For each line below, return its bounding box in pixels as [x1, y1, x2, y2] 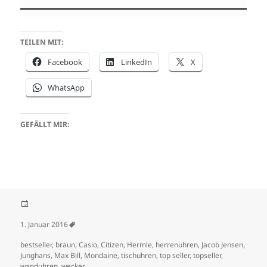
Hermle [127, 239, 153, 250]
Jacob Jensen [201, 239, 244, 250]
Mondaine [84, 250, 118, 260]
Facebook [48, 57, 83, 68]
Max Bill [54, 250, 81, 260]
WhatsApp [48, 82, 85, 94]
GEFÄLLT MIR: [20, 119, 70, 130]
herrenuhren [156, 239, 198, 250]
